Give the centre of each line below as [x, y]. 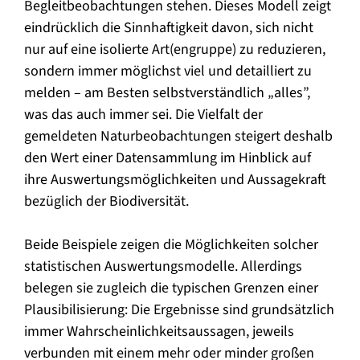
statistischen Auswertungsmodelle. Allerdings [163, 266]
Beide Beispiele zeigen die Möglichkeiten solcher [171, 244]
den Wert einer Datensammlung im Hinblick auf [168, 157]
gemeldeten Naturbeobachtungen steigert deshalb [178, 136]
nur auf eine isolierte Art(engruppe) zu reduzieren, [175, 49]
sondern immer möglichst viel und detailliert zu [168, 71]
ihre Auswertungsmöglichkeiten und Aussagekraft [175, 179]
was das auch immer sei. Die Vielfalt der [143, 114]
